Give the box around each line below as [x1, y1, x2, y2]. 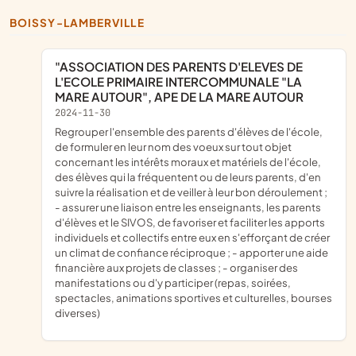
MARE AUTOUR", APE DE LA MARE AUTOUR [55, 88, 304, 104]
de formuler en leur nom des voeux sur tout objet [55, 139, 292, 153]
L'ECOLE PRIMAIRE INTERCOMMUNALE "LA [55, 73, 302, 89]
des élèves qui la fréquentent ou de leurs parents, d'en [55, 169, 321, 184]
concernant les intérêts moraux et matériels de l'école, [55, 154, 321, 168]
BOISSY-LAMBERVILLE [17, 15, 145, 29]
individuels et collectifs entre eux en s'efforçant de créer [55, 230, 330, 244]
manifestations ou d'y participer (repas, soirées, [55, 275, 291, 289]
